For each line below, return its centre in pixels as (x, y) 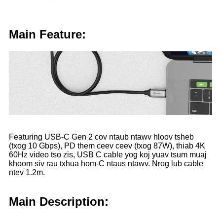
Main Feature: (47, 35)
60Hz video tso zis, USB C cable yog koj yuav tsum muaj (108, 154)
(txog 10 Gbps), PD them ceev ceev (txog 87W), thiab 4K (107, 146)
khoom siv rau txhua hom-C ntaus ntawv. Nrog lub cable (106, 163)
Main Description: (59, 201)
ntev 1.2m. (27, 172)
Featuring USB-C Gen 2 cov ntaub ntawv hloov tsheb (101, 137)
